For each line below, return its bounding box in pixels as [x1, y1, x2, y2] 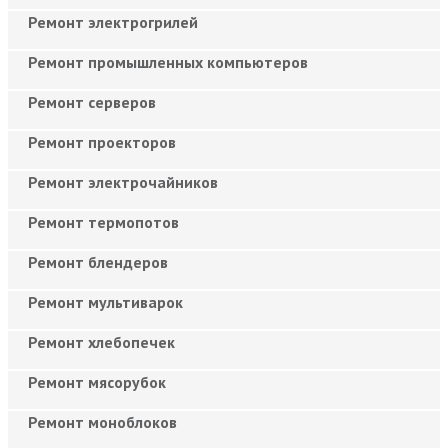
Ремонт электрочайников [28, 171, 218, 192]
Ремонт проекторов [28, 131, 176, 152]
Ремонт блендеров [28, 251, 168, 272]
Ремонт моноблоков [28, 411, 177, 432]
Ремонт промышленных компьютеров [28, 51, 308, 72]
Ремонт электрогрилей [28, 11, 198, 32]
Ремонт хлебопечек [28, 331, 175, 352]
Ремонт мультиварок [28, 291, 183, 312]
